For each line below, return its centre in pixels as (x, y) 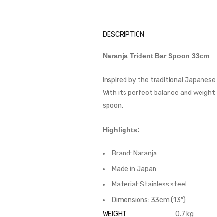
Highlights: (121, 130)
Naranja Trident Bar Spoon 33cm (156, 56)
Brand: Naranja (134, 153)
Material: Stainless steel (149, 184)
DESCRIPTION (124, 35)
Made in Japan (134, 169)
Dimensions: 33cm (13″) (149, 200)
